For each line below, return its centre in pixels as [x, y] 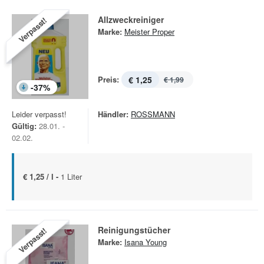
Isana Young [146, 242]
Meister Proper [149, 32]
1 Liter [71, 176]
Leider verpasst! [39, 114]
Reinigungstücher [134, 230]
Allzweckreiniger [131, 19]
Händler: [113, 114]
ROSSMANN [153, 114]
